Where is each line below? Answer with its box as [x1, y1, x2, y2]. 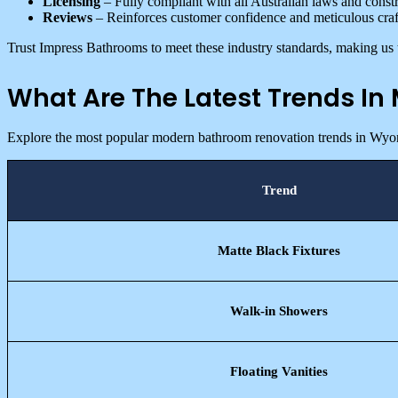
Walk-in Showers [230, 303, 328, 318]
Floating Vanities [230, 363, 328, 378]
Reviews [43, 9, 92, 25]
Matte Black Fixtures [218, 243, 340, 258]
